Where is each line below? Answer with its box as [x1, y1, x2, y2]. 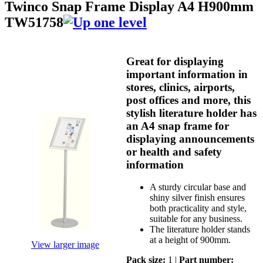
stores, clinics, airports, [126, 80, 235, 93]
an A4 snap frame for [126, 119, 229, 132]
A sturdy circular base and [150, 182, 246, 193]
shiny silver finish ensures [150, 193, 245, 203]
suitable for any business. [150, 214, 242, 224]
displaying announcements [126, 132, 254, 145]
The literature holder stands [150, 224, 250, 235]
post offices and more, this [126, 93, 251, 106]
